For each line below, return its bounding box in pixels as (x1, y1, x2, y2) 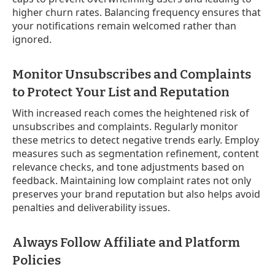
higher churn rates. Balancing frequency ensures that (12, 5, 261, 19)
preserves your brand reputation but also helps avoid (12, 187, 260, 201)
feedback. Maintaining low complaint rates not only (12, 173, 251, 187)
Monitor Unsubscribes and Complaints (12, 66, 251, 82)
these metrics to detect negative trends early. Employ (12, 133, 259, 147)
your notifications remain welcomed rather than (12, 18, 236, 33)
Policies (12, 252, 61, 268)
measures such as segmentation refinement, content (12, 146, 259, 160)
